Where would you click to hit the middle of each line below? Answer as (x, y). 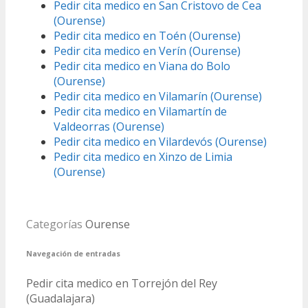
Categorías (56, 224)
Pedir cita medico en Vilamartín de (140, 112)
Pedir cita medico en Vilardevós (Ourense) (160, 142)
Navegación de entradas (73, 254)
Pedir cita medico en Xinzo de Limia (143, 157)
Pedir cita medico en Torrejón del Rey (122, 284)
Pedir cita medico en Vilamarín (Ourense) (158, 97)
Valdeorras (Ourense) (109, 127)
